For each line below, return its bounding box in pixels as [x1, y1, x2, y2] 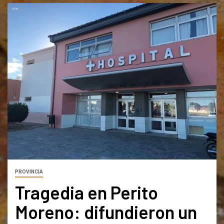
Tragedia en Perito [15, 181, 158, 203]
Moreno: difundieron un [15, 201, 197, 223]
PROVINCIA [15, 169, 43, 175]
